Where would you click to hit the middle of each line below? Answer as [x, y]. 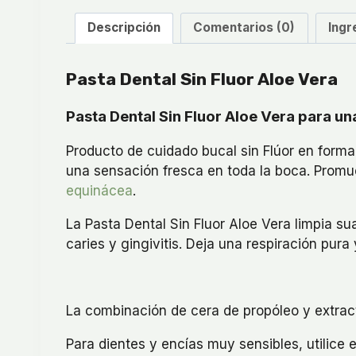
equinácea [99, 190]
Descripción [124, 28]
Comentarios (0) [244, 28]
